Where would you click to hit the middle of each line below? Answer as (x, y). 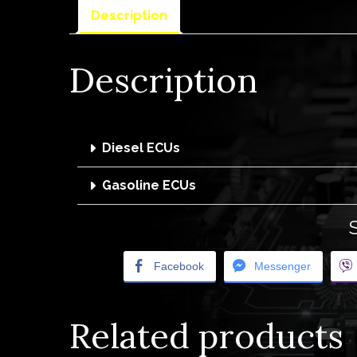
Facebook (178, 267)
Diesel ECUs (141, 148)
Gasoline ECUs (149, 186)
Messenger (282, 267)
